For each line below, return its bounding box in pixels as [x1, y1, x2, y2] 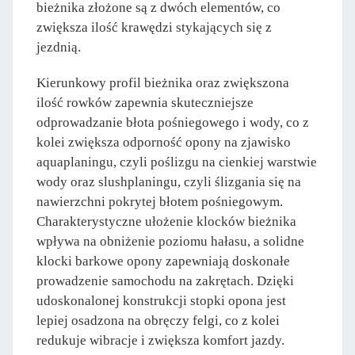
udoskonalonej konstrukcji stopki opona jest [36, 292, 286, 308]
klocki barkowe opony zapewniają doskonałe [36, 253, 290, 269]
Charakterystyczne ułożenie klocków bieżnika [36, 213, 296, 229]
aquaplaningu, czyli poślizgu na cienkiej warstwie [36, 154, 317, 170]
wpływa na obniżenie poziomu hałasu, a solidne [36, 233, 304, 249]
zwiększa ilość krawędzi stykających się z [36, 19, 272, 35]
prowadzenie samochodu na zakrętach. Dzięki [36, 273, 294, 288]
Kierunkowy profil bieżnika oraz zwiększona [36, 74, 289, 90]
